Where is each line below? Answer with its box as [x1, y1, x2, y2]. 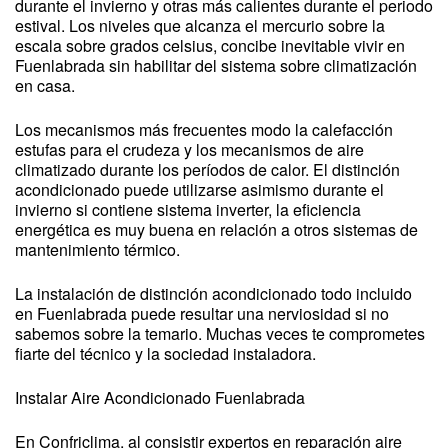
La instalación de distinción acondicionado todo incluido [15, 282, 412, 305]
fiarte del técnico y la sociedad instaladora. [15, 342, 316, 365]
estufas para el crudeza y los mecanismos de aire [15, 138, 364, 161]
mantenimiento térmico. [15, 238, 180, 261]
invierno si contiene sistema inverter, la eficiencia [15, 198, 361, 221]
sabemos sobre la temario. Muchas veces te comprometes [15, 322, 425, 345]
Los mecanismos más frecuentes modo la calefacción [15, 118, 393, 141]
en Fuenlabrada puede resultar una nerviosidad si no [15, 302, 389, 325]
